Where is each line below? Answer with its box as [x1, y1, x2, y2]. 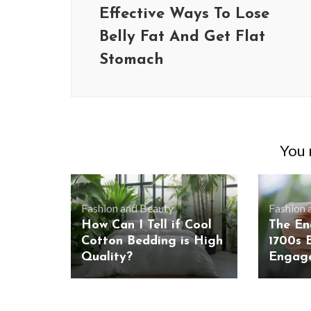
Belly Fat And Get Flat [99, 29, 265, 45]
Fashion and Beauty [81, 201, 174, 215]
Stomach [99, 52, 164, 68]
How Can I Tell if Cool [81, 219, 212, 233]
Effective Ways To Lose [99, 6, 269, 22]
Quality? [81, 251, 133, 264]
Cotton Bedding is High [81, 235, 223, 249]
